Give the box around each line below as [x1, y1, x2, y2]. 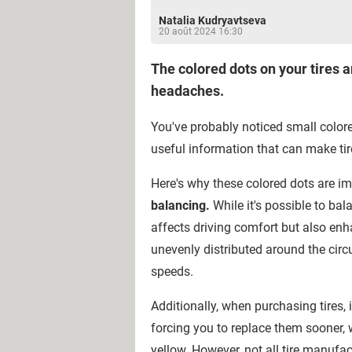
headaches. [151, 82, 224, 99]
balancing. [151, 198, 210, 213]
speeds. [151, 264, 193, 279]
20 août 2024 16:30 [159, 26, 243, 37]
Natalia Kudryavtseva [159, 14, 266, 27]
